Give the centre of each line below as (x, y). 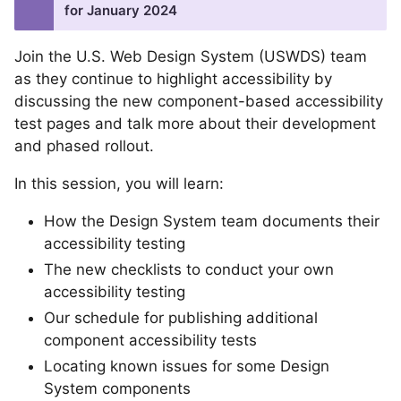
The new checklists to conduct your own (189, 269)
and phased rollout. (84, 145)
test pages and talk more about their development (195, 123)
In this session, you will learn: (119, 183)
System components (117, 389)
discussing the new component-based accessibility (199, 101)
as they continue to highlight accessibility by (173, 78)
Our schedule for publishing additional (181, 318)
